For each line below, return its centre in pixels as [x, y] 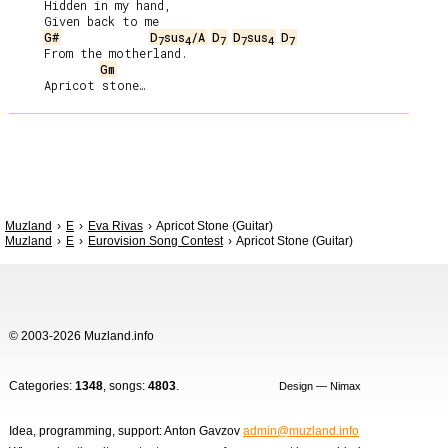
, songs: [125, 386]
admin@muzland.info [301, 431]
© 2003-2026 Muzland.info [81, 336]
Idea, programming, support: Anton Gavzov [126, 431]
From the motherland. [26, 53]
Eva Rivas [115, 226]
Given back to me [26, 21]
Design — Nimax [320, 386]
